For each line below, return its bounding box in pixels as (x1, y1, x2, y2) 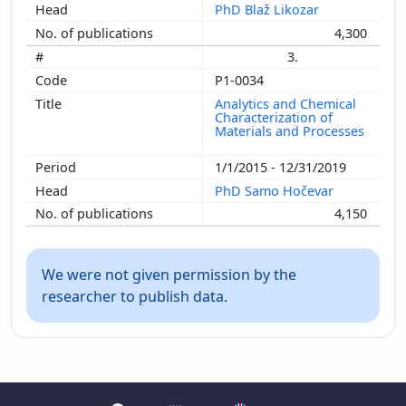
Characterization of (215, 108, 333, 126)
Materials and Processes (215, 121, 364, 140)
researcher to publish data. (42, 286, 227, 307)
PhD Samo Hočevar (215, 181, 337, 199)
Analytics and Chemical (215, 94, 356, 112)
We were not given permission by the (42, 265, 296, 285)
